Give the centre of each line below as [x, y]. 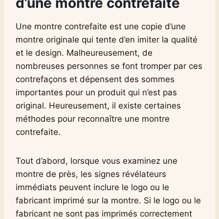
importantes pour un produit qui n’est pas [96, 92]
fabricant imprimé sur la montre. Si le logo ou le [108, 200]
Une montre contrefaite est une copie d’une [101, 26]
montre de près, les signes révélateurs [91, 174]
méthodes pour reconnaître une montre [93, 119]
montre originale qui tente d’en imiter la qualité [107, 39]
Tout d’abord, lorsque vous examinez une [97, 161]
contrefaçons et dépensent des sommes [95, 79]
